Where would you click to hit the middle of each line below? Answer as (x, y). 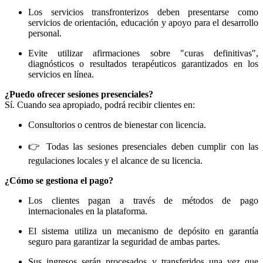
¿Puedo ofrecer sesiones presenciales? (79, 95)
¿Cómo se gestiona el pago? (59, 181)
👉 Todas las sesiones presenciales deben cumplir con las (143, 147)
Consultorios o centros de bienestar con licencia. (117, 125)
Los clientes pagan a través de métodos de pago (143, 201)
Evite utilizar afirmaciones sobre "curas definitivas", (143, 53)
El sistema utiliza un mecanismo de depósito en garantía (143, 231)
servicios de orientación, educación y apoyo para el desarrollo (143, 23)
